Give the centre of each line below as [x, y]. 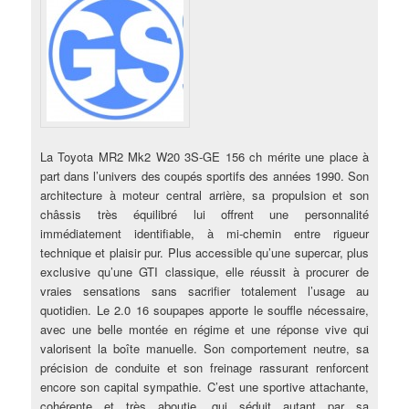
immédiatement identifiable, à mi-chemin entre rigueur [204, 234]
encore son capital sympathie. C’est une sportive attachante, [204, 387]
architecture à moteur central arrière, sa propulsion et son [204, 195]
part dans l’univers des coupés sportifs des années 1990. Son [204, 176]
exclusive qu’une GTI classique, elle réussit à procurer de [204, 272]
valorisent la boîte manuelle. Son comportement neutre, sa [204, 349]
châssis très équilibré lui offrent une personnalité [204, 215]
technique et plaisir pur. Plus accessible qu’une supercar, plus [204, 253]
